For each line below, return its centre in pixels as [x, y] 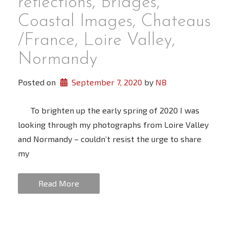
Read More [59, 184]
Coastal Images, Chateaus [114, 21]
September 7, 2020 [107, 82]
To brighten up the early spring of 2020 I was [109, 110]
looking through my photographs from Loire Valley [113, 125]
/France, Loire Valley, [97, 40]
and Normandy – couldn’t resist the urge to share [110, 139]
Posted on [38, 82]
